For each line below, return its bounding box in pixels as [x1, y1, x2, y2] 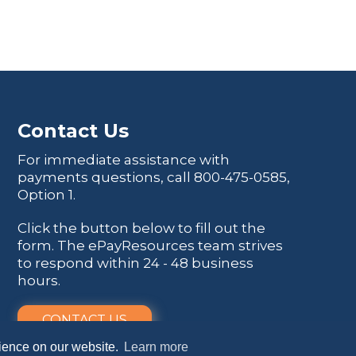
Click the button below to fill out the [17, 220, 266, 237]
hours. [17, 273, 61, 289]
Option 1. [17, 187, 76, 203]
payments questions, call [17, 169, 195, 186]
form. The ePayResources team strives [17, 238, 284, 254]
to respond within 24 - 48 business [17, 255, 254, 272]
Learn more [123, 340, 188, 354]
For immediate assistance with [17, 152, 230, 168]
